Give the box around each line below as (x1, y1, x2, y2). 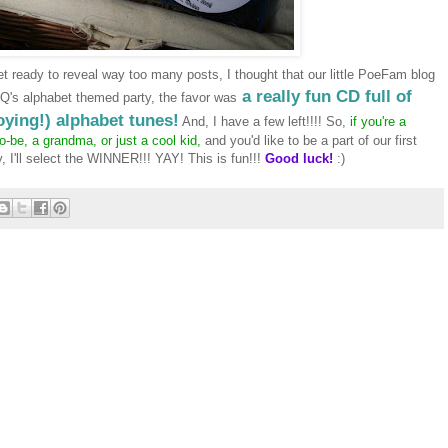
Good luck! (265, 150, 333, 166)
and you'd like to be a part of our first (201, 132, 417, 148)
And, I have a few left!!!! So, (179, 113, 350, 129)
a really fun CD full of (237, 85, 412, 106)
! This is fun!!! (180, 150, 265, 166)
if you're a (350, 113, 406, 129)
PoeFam (358, 66, 407, 82)
